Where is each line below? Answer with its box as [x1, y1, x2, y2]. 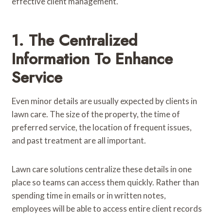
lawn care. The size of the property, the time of [12, 109, 180, 119]
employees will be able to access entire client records [12, 203, 202, 214]
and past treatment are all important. [12, 135, 146, 145]
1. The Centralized [12, 29, 138, 52]
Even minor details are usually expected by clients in [12, 95, 197, 106]
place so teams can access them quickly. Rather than [12, 177, 199, 187]
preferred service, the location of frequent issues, [12, 122, 192, 132]
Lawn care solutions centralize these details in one [12, 163, 192, 174]
